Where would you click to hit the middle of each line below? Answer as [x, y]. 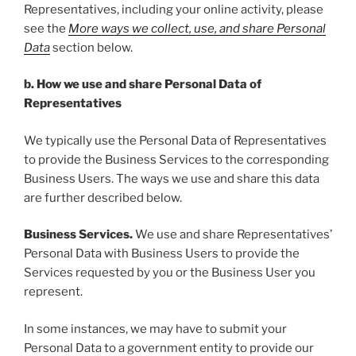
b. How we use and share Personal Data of [143, 85]
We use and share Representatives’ [232, 235]
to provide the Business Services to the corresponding [176, 159]
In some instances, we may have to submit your [155, 329]
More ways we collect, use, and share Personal [197, 28]
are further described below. [103, 197]
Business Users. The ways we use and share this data [172, 178]
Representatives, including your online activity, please [174, 9]
